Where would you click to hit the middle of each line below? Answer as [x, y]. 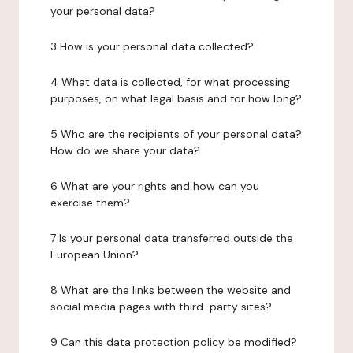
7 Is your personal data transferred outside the [172, 238]
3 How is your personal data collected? [152, 46]
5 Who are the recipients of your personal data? [176, 134]
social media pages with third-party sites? [161, 307]
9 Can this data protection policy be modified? [174, 342]
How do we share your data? [125, 150]
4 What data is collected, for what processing [170, 82]
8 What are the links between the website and [171, 290]
